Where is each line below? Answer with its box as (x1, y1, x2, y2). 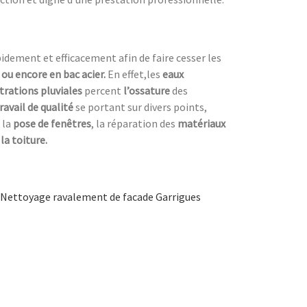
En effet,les (108, 67, 162, 82)
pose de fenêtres (13, 116, 91, 131)
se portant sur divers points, (75, 100, 207, 114)
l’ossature (123, 84, 170, 98)
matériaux (177, 116, 225, 131)
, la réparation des (91, 116, 177, 131)
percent (82, 84, 123, 98)
